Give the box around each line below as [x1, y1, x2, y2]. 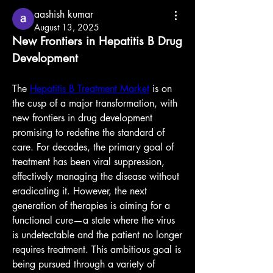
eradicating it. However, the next [12, 185, 147, 197]
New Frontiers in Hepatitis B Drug [12, 34, 182, 49]
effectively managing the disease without [12, 170, 179, 183]
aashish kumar [34, 8, 93, 21]
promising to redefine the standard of [12, 126, 165, 139]
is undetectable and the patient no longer [12, 229, 182, 241]
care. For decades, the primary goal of [12, 141, 174, 154]
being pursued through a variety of [12, 258, 155, 271]
